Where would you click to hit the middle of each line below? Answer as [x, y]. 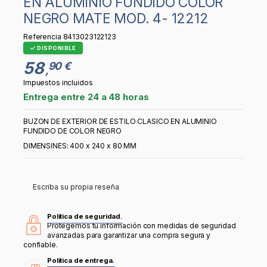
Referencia [42, 37]
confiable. [41, 245]
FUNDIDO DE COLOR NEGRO [73, 131]
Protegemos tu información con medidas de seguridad [142, 226]
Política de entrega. [81, 261]
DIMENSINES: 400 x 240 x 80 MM [80, 146]
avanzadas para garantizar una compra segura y [129, 235]
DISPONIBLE [55, 48]
